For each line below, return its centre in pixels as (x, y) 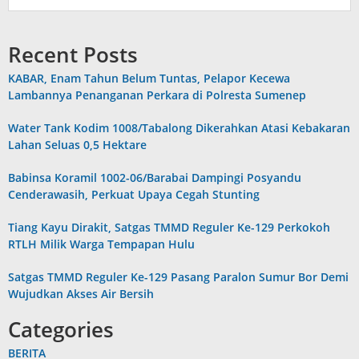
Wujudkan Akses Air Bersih (81, 293)
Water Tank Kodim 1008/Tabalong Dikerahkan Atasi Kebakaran (179, 127)
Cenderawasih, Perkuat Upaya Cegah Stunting (134, 194)
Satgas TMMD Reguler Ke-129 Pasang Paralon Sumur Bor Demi (178, 276)
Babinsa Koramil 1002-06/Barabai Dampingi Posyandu (155, 177)
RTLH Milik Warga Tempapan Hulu (101, 244)
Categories (61, 329)
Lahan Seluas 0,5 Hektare (77, 144)
